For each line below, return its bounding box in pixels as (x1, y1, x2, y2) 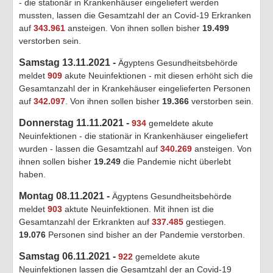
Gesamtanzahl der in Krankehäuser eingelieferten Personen (19, 83, 250, 93)
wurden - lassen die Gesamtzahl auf (19, 143, 160, 154)
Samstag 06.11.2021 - (19, 250, 118, 261)
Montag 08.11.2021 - (19, 190, 112, 201)
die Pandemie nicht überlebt (121, 156, 231, 166)
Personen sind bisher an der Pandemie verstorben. (46, 229, 245, 239)
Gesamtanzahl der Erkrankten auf (19, 216, 152, 227)
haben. (19, 169, 46, 179)
